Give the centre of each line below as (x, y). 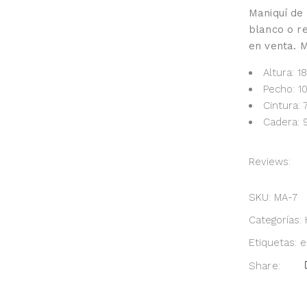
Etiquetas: (274, 243)
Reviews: (270, 162)
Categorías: (277, 220)
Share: (265, 266)
